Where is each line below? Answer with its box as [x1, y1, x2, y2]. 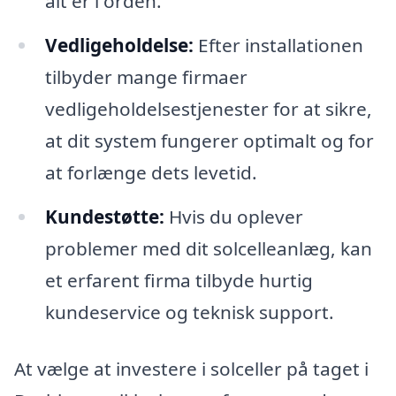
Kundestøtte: [44, 204, 164, 230]
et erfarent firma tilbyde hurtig [44, 268, 313, 293]
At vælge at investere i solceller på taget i [14, 355, 369, 381]
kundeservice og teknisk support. [44, 300, 334, 325]
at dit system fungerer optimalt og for [44, 128, 374, 154]
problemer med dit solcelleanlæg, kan [44, 236, 372, 262]
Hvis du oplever [164, 204, 303, 230]
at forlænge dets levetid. [44, 160, 257, 186]
